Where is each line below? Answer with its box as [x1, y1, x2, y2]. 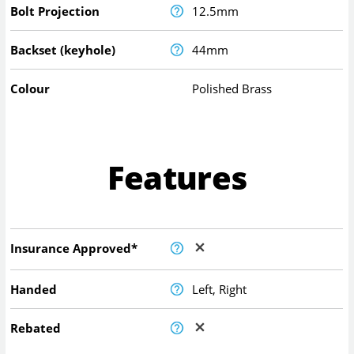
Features [107, 155, 247, 199]
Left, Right [192, 281, 247, 298]
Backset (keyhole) [10, 41, 116, 58]
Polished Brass [192, 80, 273, 96]
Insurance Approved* [10, 240, 138, 257]
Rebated [10, 320, 62, 337]
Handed [10, 281, 58, 298]
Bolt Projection [10, 2, 100, 19]
